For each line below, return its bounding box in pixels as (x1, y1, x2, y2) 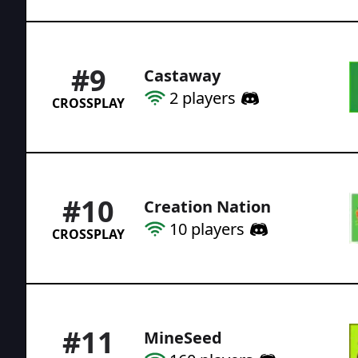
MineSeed (144, 326, 222, 348)
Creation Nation (144, 195, 271, 217)
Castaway (144, 64, 221, 86)
